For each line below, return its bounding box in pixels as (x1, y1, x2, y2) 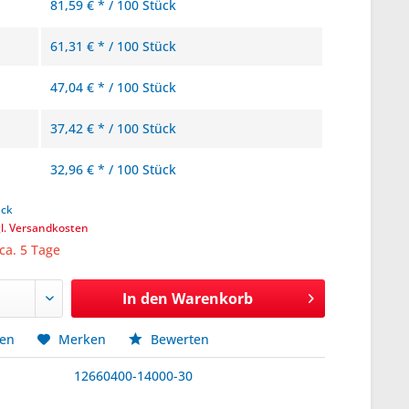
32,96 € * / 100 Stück (50, 161, 177, 178)
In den (121, 288, 168, 309)
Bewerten (147, 330, 210, 348)
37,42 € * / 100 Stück (50, 120, 177, 137)
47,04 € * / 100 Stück (50, 79, 177, 96)
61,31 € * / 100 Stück (50, 37, 177, 55)
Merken (58, 330, 107, 348)
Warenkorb (171, 288, 253, 309)
